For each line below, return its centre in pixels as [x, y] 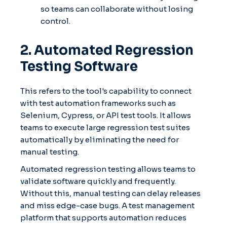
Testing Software [79, 66]
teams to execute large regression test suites [105, 127]
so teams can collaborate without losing [117, 9]
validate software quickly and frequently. [98, 181]
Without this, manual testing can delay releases [110, 193]
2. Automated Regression [107, 50]
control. [55, 21]
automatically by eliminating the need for [100, 139]
